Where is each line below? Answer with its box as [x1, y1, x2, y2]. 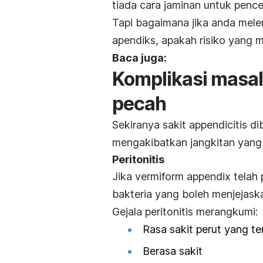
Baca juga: [112, 52, 167, 65]
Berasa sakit [143, 245, 203, 258]
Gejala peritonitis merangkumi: [112, 205, 258, 218]
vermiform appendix [135, 170, 234, 183]
